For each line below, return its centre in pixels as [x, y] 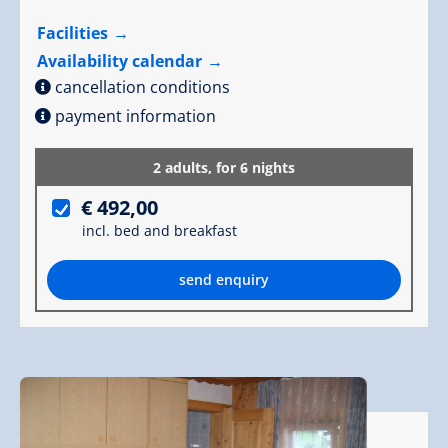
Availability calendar [119, 60]
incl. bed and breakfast [159, 230]
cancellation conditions [142, 86]
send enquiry [224, 280]
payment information [135, 115]
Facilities [72, 32]
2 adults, [184, 167]
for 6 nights [255, 167]
